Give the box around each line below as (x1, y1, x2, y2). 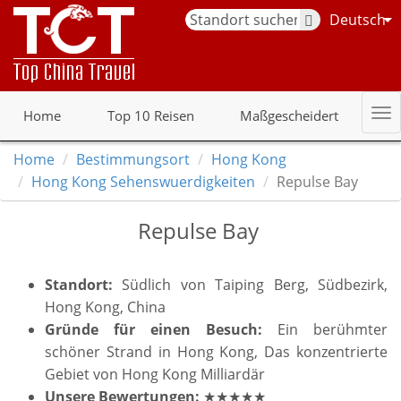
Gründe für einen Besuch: (45, 320, 277, 339)
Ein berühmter (277, 320, 388, 339)
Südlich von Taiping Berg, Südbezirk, (122, 275, 388, 294)
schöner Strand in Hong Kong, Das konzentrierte (45, 342, 388, 362)
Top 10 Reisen (107, 107, 194, 124)
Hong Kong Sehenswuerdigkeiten (31, 172, 255, 192)
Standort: (45, 275, 123, 294)
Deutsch (328, 10, 386, 30)
